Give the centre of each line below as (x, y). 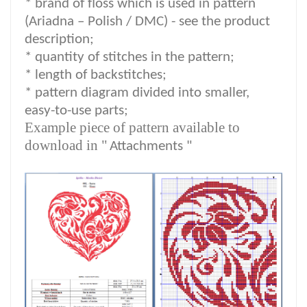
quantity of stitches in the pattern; (135, 57)
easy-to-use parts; (76, 110)
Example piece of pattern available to (132, 127)
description (57, 39)
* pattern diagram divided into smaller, (137, 93)
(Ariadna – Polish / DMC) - (102, 21)
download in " (66, 145)
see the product (224, 21)
